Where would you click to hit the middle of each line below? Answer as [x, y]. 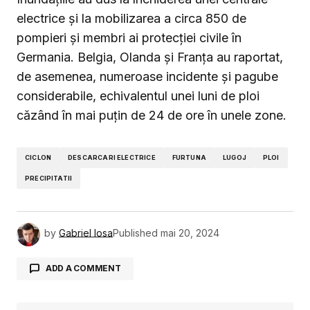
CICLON [38, 157]
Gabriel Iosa [86, 232]
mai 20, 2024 [190, 232]
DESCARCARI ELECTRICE [112, 157]
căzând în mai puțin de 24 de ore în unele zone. [152, 115]
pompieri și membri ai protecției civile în [129, 37]
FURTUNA [189, 157]
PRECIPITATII [49, 178]
